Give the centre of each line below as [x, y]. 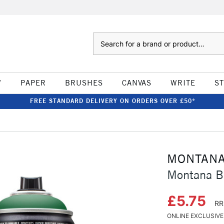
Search [103, 37]
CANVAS [136, 83]
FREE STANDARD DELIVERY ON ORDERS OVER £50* [112, 101]
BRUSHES [84, 83]
